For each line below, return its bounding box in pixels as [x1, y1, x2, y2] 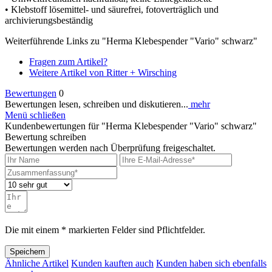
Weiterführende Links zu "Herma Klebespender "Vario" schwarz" [5, 35, 257, 46]
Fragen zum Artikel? [29, 56, 107, 67]
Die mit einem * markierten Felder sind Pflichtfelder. [5, 224, 205, 235]
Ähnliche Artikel [5, 257, 69, 268]
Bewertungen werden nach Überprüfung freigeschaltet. [5, 142, 216, 153]
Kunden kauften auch [71, 257, 154, 268]
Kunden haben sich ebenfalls [156, 257, 267, 268]
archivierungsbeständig [5, 15, 93, 25]
